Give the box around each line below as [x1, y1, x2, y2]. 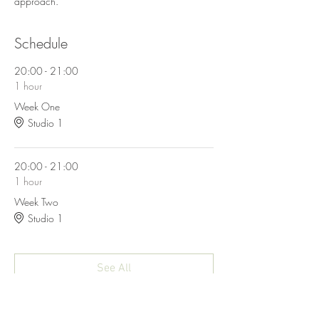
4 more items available [67, 293, 161, 306]
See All [97, 261, 131, 276]
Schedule [14, 33, 68, 53]
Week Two [14, 195, 58, 209]
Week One [14, 100, 60, 113]
